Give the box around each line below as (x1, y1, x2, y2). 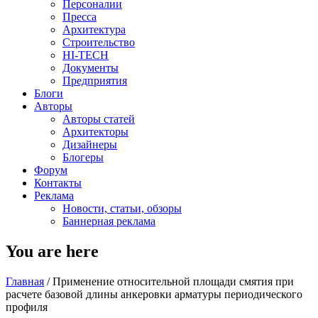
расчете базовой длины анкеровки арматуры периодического (6, 287, 302, 300)
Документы (62, 62, 119, 74)
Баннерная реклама (62, 215, 155, 227)
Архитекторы (62, 126, 128, 138)
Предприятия (62, 75, 127, 87)
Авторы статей (62, 113, 135, 125)
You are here (6, 241, 99, 261)
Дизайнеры (62, 138, 117, 150)
